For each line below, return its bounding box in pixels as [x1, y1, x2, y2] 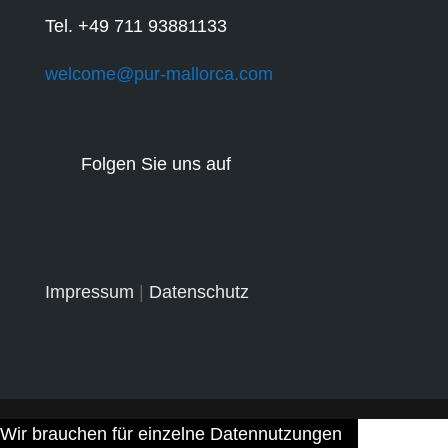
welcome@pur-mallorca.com [44, 63, 273, 84]
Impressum [44, 281, 134, 302]
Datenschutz [148, 281, 249, 302]
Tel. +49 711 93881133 [44, 15, 227, 36]
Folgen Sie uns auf [80, 153, 231, 174]
